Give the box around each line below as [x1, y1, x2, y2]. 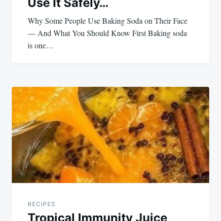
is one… [28, 40, 54, 51]
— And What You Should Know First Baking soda [28, 28, 187, 38]
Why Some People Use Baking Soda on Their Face [28, 15, 187, 26]
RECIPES [28, 200, 56, 208]
